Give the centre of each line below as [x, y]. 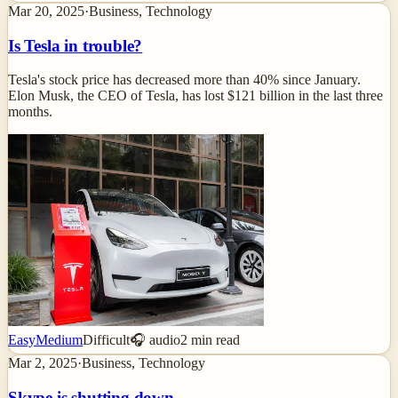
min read [214, 340]
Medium [59, 340]
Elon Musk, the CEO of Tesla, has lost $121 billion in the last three [195, 96]
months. [30, 112]
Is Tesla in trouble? [76, 45]
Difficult [106, 340]
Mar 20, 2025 [46, 11]
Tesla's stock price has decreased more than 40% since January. [184, 80]
